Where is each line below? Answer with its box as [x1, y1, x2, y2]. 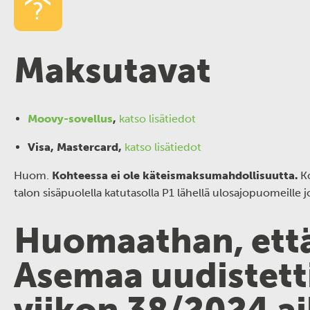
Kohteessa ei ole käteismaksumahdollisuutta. [52, 169, 300, 182]
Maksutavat [14, 50, 211, 91]
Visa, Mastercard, [28, 140, 125, 154]
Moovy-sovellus [28, 112, 113, 125]
